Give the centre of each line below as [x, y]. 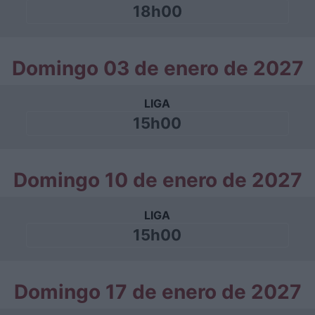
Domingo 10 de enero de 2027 [157, 180]
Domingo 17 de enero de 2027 [157, 292]
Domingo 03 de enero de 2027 [157, 68]
